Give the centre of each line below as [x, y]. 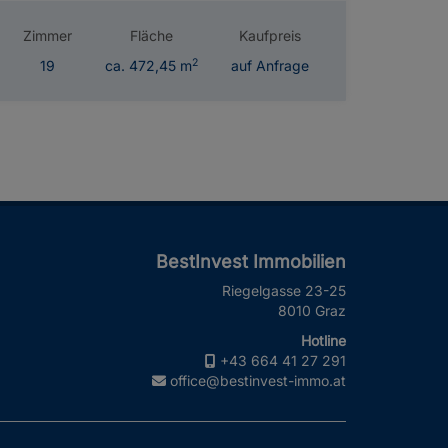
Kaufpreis [269, 36]
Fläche [151, 36]
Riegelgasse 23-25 [284, 291]
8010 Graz [312, 311]
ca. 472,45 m [148, 66]
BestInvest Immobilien [251, 262]
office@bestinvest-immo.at [258, 381]
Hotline [323, 341]
